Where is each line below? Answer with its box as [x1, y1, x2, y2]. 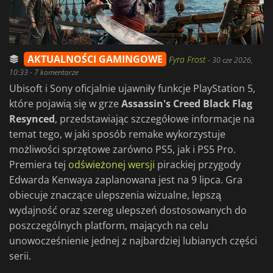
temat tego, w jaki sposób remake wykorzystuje [9, 127, 225, 141]
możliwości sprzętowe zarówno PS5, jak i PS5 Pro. [9, 143, 236, 157]
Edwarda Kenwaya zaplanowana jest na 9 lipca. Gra [9, 173, 243, 187]
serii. [9, 249, 31, 263]
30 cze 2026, [212, 55, 253, 66]
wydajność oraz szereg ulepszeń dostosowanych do [9, 204, 247, 218]
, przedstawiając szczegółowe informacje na [55, 112, 255, 126]
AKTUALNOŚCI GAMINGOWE [27, 52, 163, 66]
